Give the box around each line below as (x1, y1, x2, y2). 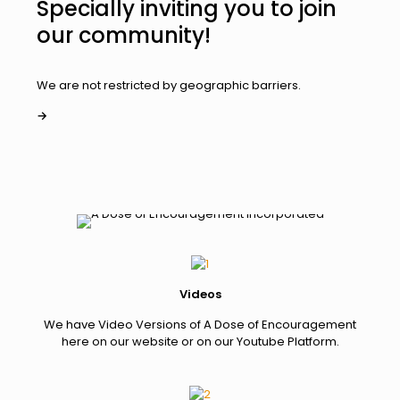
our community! (36, 20, 211, 50)
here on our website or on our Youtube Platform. (61, 332, 339, 350)
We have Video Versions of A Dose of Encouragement (44, 315, 356, 333)
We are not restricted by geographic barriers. (36, 76, 301, 94)
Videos (179, 285, 221, 303)
